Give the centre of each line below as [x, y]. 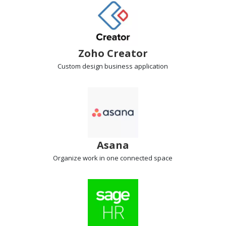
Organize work [76, 158]
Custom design [80, 66]
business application [136, 66]
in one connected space [135, 158]
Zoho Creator [113, 53]
